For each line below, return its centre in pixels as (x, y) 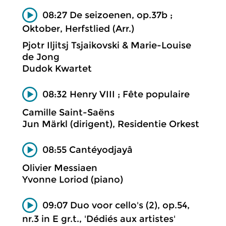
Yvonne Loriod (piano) (73, 180)
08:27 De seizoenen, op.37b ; (107, 15)
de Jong (41, 57)
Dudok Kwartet (57, 68)
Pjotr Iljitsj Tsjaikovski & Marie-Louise (107, 45)
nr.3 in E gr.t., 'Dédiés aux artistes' (99, 219)
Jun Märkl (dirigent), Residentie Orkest (111, 124)
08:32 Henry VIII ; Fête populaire (116, 94)
